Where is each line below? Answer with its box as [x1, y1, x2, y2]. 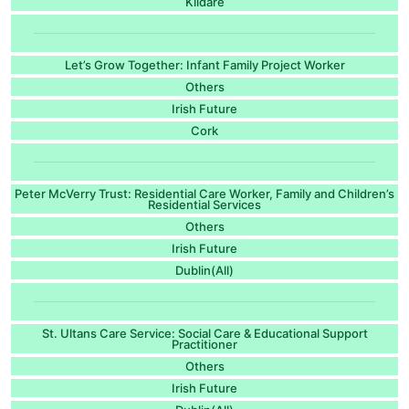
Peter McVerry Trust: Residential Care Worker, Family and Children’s [15, 185, 394, 201]
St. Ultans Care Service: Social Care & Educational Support [41, 325, 368, 341]
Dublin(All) [175, 262, 234, 278]
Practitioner [172, 336, 237, 351]
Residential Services [148, 196, 261, 212]
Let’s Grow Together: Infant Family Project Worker [64, 57, 345, 72]
